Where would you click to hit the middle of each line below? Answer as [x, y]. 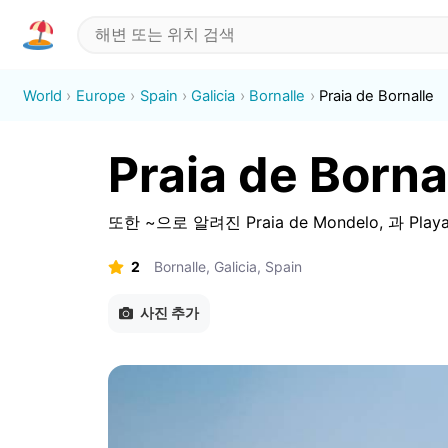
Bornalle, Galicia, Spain [227, 267]
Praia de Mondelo [310, 222]
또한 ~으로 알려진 [174, 222]
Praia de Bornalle [376, 95]
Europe [100, 95]
